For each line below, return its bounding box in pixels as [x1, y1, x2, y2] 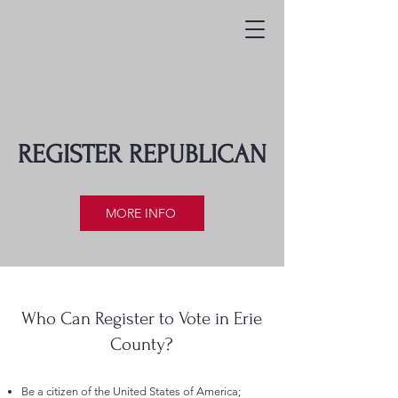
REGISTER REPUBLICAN [18, 139, 267, 169]
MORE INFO [105, 205, 176, 221]
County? [110, 334, 173, 354]
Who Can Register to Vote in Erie [21, 308, 262, 329]
